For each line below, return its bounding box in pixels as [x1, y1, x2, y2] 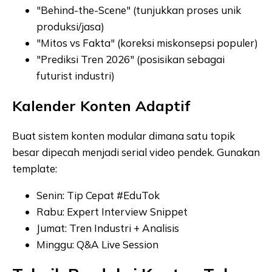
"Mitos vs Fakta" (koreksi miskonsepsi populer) [36, 36, 258, 49]
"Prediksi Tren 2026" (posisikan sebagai [36, 52, 225, 66]
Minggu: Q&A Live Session [36, 237, 158, 251]
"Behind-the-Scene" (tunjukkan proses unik [36, 3, 241, 16]
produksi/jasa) [36, 19, 104, 33]
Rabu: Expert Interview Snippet [36, 205, 188, 218]
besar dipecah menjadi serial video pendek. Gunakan [12, 145, 260, 158]
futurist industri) [36, 69, 115, 82]
